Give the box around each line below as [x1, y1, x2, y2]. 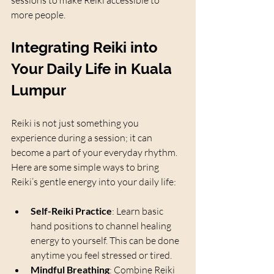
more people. [11, 9, 65, 21]
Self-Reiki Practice [31, 205, 112, 217]
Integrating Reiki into [11, 39, 161, 57]
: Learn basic [112, 205, 165, 218]
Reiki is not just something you [11, 117, 141, 130]
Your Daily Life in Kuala [11, 60, 176, 78]
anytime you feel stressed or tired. [31, 249, 172, 262]
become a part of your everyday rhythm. [11, 146, 179, 159]
